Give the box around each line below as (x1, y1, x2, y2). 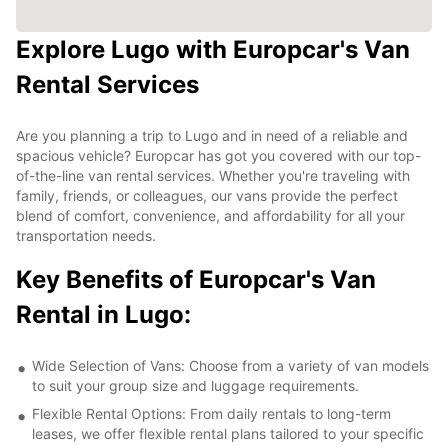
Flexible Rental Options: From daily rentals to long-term (32, 404, 391, 422)
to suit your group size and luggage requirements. (32, 376, 359, 394)
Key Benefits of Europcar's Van (16, 264, 376, 294)
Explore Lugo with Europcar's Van (16, 34, 410, 64)
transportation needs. (16, 226, 156, 244)
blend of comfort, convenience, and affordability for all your (16, 206, 405, 224)
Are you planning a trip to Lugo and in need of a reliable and (16, 126, 408, 144)
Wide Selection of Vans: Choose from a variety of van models (32, 356, 429, 374)
